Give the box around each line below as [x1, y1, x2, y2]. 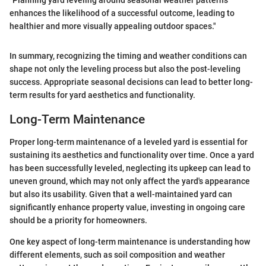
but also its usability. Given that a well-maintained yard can [9, 189, 232, 199]
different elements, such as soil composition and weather [9, 250, 225, 259]
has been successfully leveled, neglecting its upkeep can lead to [9, 163, 251, 173]
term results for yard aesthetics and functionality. [9, 90, 195, 100]
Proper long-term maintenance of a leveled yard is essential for [9, 137, 248, 147]
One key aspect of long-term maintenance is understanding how [9, 237, 250, 246]
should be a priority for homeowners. [9, 216, 147, 225]
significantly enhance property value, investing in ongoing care [9, 202, 245, 212]
